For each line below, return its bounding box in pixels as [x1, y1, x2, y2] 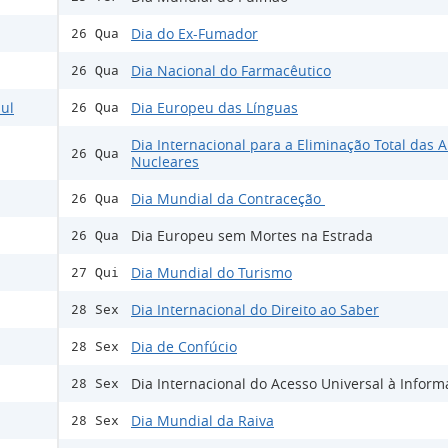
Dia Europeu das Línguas [131, 98, 298, 118]
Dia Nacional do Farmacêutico [131, 61, 331, 81]
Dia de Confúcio [131, 337, 237, 357]
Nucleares [131, 152, 199, 172]
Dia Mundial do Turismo [131, 263, 292, 283]
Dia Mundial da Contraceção [131, 189, 325, 209]
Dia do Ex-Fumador [131, 24, 258, 44]
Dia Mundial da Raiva [131, 411, 274, 431]
